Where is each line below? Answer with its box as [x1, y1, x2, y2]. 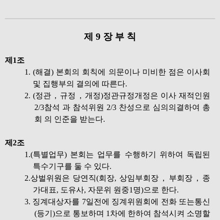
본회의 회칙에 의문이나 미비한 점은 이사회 [56, 68, 211, 76]
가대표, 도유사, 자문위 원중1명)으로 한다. [33, 186, 179, 194]
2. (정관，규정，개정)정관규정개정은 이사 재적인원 [25, 91, 210, 100]
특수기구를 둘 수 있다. [33, 162, 111, 170]
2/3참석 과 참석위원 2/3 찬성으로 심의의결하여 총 [34, 103, 210, 111]
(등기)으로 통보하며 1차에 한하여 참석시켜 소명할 [34, 209, 210, 218]
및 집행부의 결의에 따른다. [33, 80, 127, 88]
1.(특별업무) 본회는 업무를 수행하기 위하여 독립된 [25, 150, 210, 159]
